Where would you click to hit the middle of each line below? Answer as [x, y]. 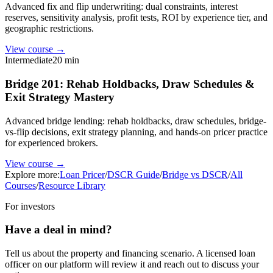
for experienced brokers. [51, 143]
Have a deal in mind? [58, 230]
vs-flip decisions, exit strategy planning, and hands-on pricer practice [136, 132]
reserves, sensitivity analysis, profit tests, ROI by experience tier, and [136, 18]
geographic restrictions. [49, 29]
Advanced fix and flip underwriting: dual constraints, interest [121, 7]
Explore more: [32, 174]
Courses [20, 185]
